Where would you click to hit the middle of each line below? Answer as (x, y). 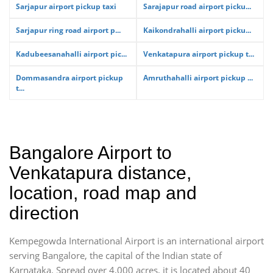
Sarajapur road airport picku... (197, 6)
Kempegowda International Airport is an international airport (136, 241)
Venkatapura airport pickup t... (199, 54)
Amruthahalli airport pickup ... (198, 78)
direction (44, 213)
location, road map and (103, 193)
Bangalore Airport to (90, 153)
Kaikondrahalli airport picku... (197, 30)
